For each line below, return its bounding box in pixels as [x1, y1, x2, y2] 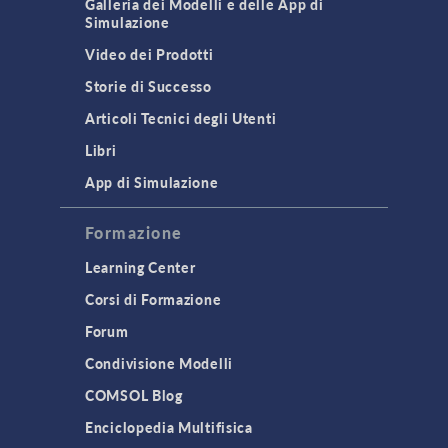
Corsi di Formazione [85, 289, 222, 309]
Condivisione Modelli [85, 353, 233, 373]
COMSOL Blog [85, 385, 183, 405]
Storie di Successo [85, 76, 212, 96]
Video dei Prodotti [85, 44, 214, 64]
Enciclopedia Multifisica [85, 417, 253, 437]
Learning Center [85, 257, 196, 277]
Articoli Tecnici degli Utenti [85, 108, 277, 128]
